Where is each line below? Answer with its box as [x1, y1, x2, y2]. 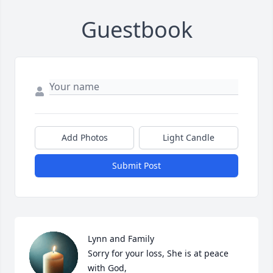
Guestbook [80, 15, 193, 45]
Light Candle [163, 132, 214, 144]
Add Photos [61, 132, 108, 144]
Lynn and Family [88, 233, 154, 245]
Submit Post [112, 160, 161, 172]
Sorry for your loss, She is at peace [88, 247, 229, 260]
